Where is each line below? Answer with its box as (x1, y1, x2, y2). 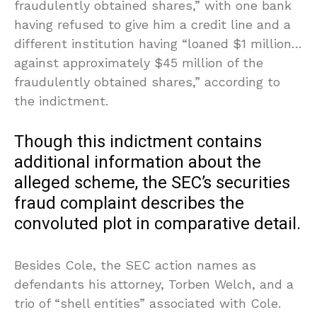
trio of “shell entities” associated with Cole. (14, 295, 281, 311)
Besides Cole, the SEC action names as (14, 257, 256, 272)
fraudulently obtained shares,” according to (14, 74, 280, 89)
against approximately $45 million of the (14, 54, 263, 70)
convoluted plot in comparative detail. (14, 211, 301, 236)
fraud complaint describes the (14, 190, 244, 216)
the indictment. (14, 93, 108, 108)
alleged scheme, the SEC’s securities (14, 170, 290, 195)
